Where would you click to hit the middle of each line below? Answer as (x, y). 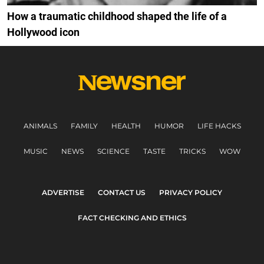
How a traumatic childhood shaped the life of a (117, 16)
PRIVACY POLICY (191, 193)
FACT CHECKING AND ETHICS (132, 218)
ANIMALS (40, 126)
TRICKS (192, 151)
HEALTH (126, 126)
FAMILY (84, 126)
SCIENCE (113, 151)
